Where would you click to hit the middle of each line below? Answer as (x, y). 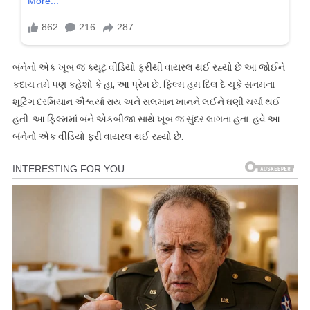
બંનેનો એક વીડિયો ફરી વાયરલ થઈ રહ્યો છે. (98, 136)
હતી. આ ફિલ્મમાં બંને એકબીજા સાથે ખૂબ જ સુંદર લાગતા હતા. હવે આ (146, 119)
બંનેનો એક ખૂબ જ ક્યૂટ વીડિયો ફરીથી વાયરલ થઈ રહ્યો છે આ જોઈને (148, 67)
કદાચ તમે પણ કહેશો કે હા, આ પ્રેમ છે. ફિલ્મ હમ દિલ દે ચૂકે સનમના (143, 84)
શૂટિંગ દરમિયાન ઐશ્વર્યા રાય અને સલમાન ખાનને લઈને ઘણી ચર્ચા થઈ (146, 101)
